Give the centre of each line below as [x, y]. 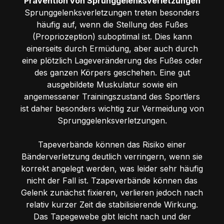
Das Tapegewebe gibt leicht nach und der [112, 216]
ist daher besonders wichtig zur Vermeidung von [112, 108]
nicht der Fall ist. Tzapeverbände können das [112, 180]
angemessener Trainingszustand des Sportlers [112, 96]
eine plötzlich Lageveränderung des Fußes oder [112, 60]
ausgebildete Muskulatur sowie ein [112, 84]
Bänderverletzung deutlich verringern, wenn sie [112, 156]
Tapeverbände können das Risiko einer [112, 144]
